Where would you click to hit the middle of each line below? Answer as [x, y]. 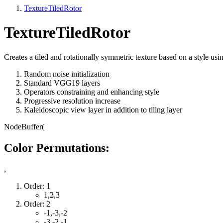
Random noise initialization [67, 74]
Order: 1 [37, 186]
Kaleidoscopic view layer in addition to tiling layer [103, 110]
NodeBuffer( [24, 126]
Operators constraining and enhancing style [92, 92]
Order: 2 [37, 204]
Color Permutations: [57, 148]
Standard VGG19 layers [62, 83]
